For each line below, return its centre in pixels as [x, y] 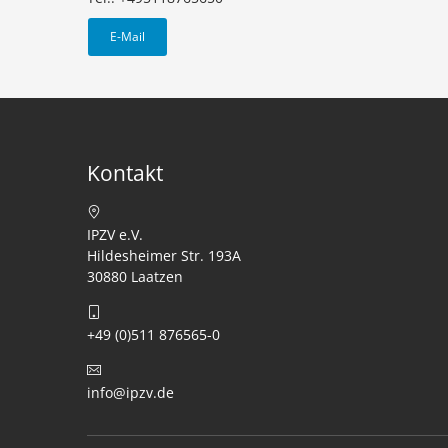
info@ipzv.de [130, 392]
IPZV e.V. [115, 234]
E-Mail [127, 36]
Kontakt [125, 173]
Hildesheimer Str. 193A [164, 255]
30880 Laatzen [135, 276]
